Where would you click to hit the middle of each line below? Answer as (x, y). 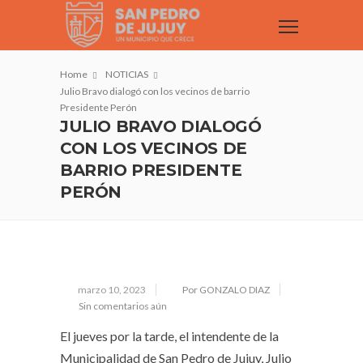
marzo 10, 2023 (112, 290)
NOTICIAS (127, 74)
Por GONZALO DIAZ (226, 290)
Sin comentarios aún (123, 306)
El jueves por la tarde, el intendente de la (169, 336)
